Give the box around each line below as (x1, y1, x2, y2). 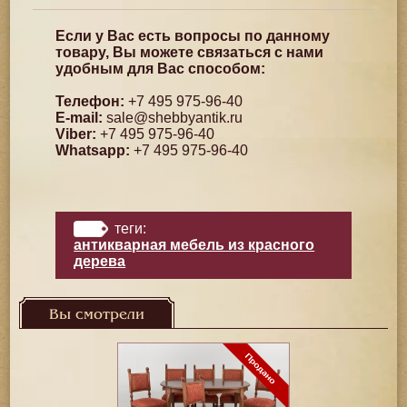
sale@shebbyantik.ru (106, 110, 243, 125)
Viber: (55, 126, 97, 142)
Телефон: (55, 94, 125, 109)
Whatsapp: (55, 143, 131, 158)
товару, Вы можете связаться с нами (55, 45, 324, 60)
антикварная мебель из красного (74, 237, 315, 253)
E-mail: (55, 110, 104, 125)
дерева (74, 253, 126, 269)
